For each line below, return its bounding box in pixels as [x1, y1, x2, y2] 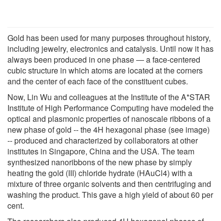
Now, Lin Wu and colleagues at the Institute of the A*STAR [7, 91, 210, 103]
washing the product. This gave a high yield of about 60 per [7, 188, 213, 200]
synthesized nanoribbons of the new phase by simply [7, 156, 192, 168]
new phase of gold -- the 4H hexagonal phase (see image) [7, 123, 210, 135]
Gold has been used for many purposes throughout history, [7, 32, 211, 43]
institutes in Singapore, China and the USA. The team [7, 145, 194, 157]
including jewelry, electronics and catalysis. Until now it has [7, 42, 214, 54]
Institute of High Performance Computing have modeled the [7, 102, 214, 113]
